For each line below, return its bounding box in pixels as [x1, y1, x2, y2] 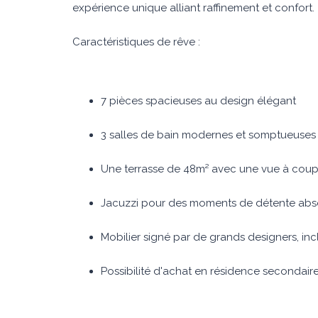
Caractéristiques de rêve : [72, 35, 200, 48]
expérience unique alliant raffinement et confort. [72, 1, 314, 14]
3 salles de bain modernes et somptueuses [101, 128, 316, 141]
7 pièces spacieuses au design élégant [101, 94, 296, 107]
